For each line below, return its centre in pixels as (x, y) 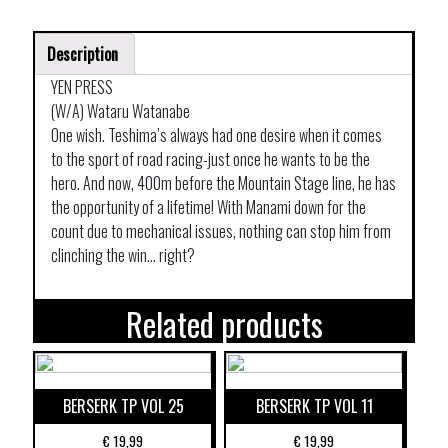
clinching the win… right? (123, 254)
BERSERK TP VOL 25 (123, 405)
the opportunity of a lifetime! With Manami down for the (208, 206)
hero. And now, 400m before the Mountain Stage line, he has (223, 182)
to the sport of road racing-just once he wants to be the (210, 158)
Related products (224, 323)
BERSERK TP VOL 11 (314, 405)
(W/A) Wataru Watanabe (120, 110)
